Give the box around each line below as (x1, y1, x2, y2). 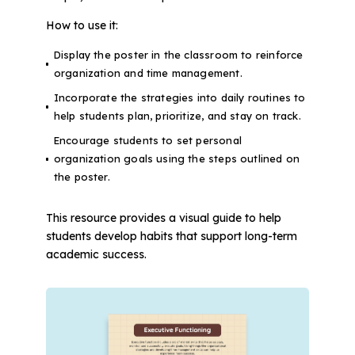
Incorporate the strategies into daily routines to (53, 91, 306, 105)
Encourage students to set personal (53, 134, 242, 147)
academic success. (45, 246, 147, 261)
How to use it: (45, 18, 118, 33)
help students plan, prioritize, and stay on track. (53, 109, 301, 123)
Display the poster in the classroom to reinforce (53, 48, 303, 62)
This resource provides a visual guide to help (45, 210, 281, 225)
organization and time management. (53, 67, 242, 80)
